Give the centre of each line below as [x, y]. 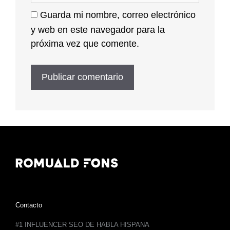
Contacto [29, 205]
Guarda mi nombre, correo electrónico [118, 15]
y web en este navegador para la [98, 30]
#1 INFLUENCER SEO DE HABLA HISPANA [82, 225]
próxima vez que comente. [85, 43]
